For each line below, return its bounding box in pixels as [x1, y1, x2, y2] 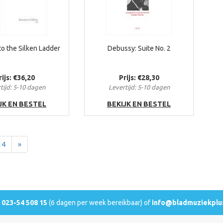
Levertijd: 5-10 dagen [108, 84, 170, 91]
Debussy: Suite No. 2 [107, 44, 171, 52]
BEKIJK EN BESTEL [107, 100, 171, 108]
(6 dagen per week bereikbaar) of [47, 199, 152, 207]
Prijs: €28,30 [118, 74, 159, 82]
